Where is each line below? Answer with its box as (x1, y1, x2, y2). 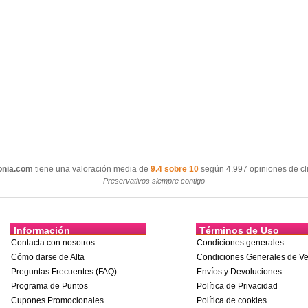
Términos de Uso (199, 224, 279, 236)
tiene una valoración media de (33, 164, 151, 174)
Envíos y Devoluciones (197, 266, 282, 276)
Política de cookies (197, 295, 267, 305)
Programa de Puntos (11, 280, 88, 291)
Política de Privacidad (197, 280, 278, 291)
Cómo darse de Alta (11, 252, 85, 262)
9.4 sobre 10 (151, 164, 199, 174)
